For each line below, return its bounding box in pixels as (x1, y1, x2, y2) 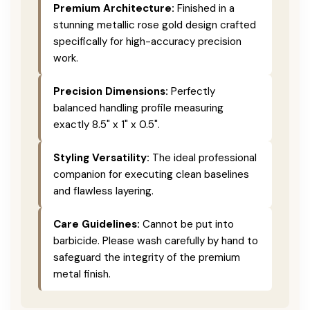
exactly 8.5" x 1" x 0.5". (53, 117, 160, 131)
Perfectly (168, 84, 215, 98)
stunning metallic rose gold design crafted (53, 17, 256, 32)
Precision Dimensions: (53, 84, 168, 98)
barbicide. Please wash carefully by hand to (53, 233, 258, 248)
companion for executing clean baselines (53, 167, 249, 181)
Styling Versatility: (53, 150, 149, 165)
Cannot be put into (140, 217, 234, 231)
